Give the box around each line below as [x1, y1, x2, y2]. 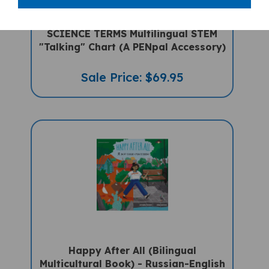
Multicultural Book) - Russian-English [39, 252, 225, 264]
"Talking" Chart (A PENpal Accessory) [38, 35, 226, 47]
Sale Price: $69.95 [80, 64, 184, 79]
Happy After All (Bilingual [68, 238, 196, 251]
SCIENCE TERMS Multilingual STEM [47, 22, 218, 34]
